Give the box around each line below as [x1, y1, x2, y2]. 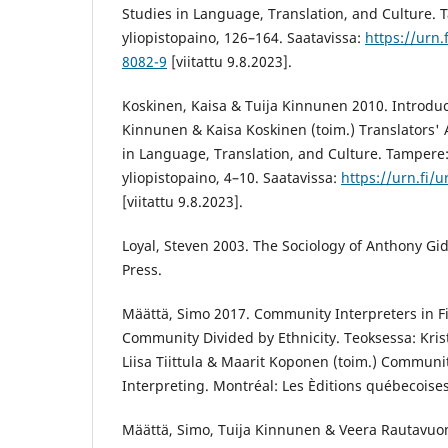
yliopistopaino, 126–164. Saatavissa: [122, 28, 365, 48]
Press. [122, 260, 162, 280]
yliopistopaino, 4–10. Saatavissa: [122, 168, 341, 188]
